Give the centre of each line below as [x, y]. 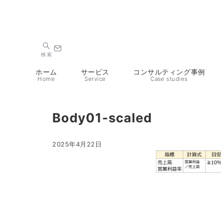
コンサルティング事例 [169, 72]
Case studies [169, 79]
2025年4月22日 [77, 144]
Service [95, 79]
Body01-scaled [102, 118]
